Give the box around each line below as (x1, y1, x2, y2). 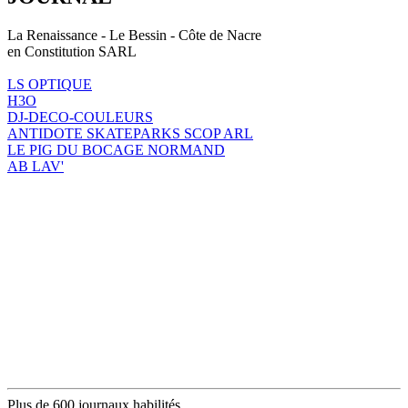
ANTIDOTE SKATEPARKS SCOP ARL (7, 125, 253, 141)
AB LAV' (7, 158, 64, 174)
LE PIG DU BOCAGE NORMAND (7, 141, 225, 158)
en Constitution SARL (7, 43, 137, 59)
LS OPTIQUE (7, 76, 92, 92)
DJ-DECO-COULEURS (7, 108, 153, 125)
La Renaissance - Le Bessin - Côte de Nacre (7, 26, 261, 43)
